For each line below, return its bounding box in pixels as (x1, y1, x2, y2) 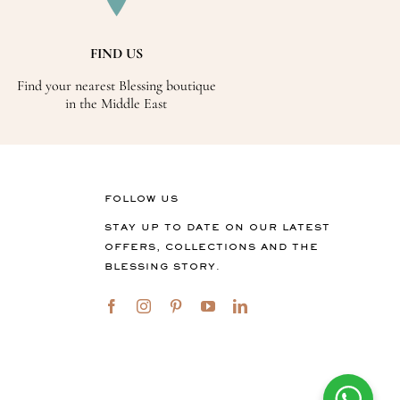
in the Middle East (65, 95, 168, 113)
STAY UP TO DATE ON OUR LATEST (104, 221, 331, 234)
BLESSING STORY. (104, 261, 221, 273)
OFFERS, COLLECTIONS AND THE (104, 241, 320, 254)
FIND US (89, 45, 143, 63)
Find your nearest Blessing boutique (16, 77, 216, 96)
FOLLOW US (104, 193, 179, 205)
